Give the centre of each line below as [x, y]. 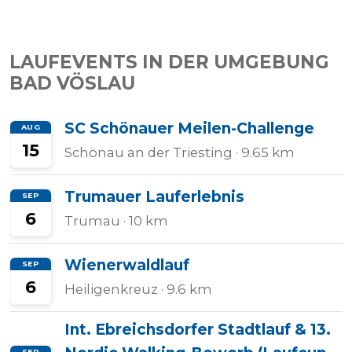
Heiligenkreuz [111, 289]
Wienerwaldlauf [127, 265]
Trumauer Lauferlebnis [154, 197]
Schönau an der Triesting [148, 152]
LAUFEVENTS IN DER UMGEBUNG [169, 62]
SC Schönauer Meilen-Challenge [189, 128]
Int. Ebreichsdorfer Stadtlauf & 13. [198, 330]
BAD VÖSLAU [72, 83]
